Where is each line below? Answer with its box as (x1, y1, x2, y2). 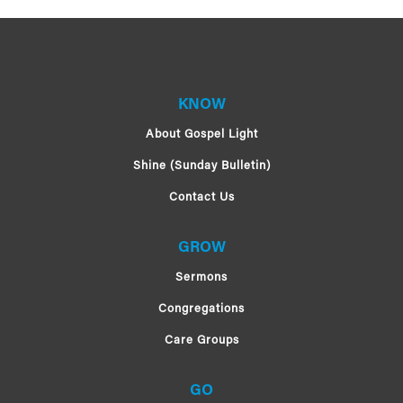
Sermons (175, 272, 228, 283)
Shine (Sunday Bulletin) (132, 160, 271, 172)
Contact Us (168, 192, 235, 203)
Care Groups (164, 335, 239, 346)
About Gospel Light (145, 129, 258, 140)
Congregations (158, 303, 245, 315)
